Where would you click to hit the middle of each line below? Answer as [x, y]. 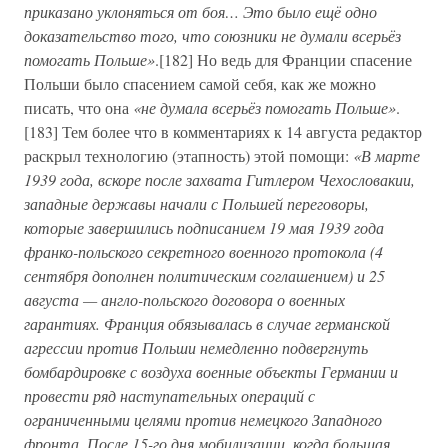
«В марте [386, 155]
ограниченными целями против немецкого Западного [203, 419]
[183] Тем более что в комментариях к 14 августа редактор [223, 131]
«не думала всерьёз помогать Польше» [264, 107]
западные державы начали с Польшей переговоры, [196, 203]
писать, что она [78, 107]
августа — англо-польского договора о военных [184, 299]
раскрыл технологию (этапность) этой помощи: [188, 155]
